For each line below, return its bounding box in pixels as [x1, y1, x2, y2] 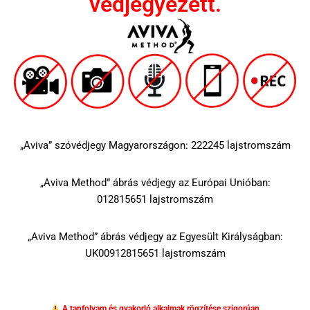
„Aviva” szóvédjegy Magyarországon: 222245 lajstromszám [19, 138, 291, 152]
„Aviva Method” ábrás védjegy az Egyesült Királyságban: [27, 230, 283, 243]
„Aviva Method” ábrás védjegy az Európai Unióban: [39, 176, 271, 189]
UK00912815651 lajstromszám [84, 246, 226, 259]
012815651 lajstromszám [97, 192, 213, 206]
